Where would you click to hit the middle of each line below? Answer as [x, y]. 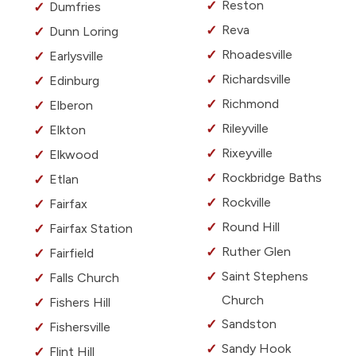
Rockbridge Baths [272, 178]
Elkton [68, 130]
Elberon [71, 106]
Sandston [249, 324]
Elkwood [74, 155]
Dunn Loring [84, 32]
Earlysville [76, 56]
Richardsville [256, 79]
